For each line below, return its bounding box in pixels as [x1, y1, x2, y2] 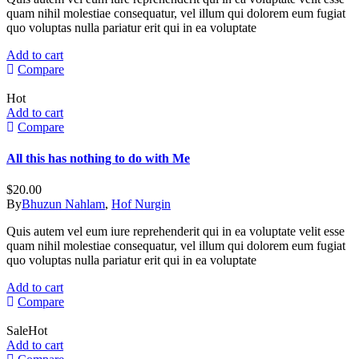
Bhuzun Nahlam [22, 197, 105, 212]
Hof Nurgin [111, 197, 171, 212]
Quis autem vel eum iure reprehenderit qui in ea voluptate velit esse [6, 224, 345, 239]
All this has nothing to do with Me [6, 151, 190, 166]
